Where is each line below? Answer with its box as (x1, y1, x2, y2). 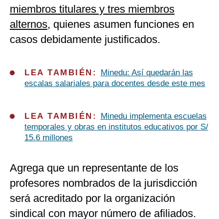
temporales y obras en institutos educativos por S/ (24, 122, 208, 132)
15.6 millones (24, 133, 73, 143)
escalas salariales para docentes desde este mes (24, 79, 205, 88)
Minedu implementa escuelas (100, 111, 207, 121)
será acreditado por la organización (10, 192, 175, 205)
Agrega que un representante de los (10, 162, 178, 175)
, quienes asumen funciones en (47, 18, 194, 31)
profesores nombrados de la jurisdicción (10, 177, 197, 190)
